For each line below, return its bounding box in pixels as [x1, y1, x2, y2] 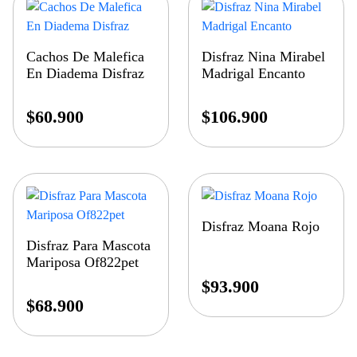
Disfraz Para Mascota [26, 237, 151, 254]
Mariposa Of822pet [26, 254, 139, 271]
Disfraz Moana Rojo [202, 218, 320, 235]
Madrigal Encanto [202, 65, 306, 82]
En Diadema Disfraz [26, 65, 144, 82]
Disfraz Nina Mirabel [202, 49, 326, 65]
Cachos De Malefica [26, 49, 144, 65]
